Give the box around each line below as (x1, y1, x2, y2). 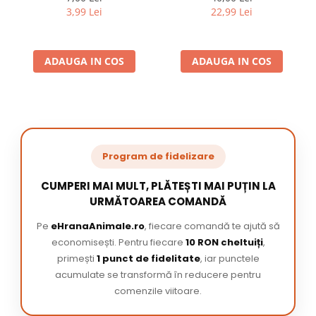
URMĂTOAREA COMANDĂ (90, 194, 226, 209)
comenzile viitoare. (114, 284, 202, 298)
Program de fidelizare (102, 150, 214, 164)
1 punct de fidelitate (96, 252, 200, 266)
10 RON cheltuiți (185, 236, 263, 250)
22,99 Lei (211, 5, 253, 19)
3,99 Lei (66, 5, 102, 19)
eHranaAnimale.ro (50, 219, 145, 233)
